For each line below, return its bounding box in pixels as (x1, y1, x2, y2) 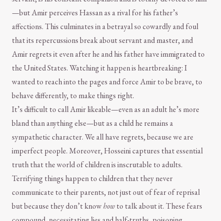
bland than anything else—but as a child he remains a (12, 118, 173, 129)
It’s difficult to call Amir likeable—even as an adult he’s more (12, 104, 199, 115)
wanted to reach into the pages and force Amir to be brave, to (12, 76, 202, 87)
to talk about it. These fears (115, 201, 202, 212)
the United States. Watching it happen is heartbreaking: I (12, 63, 187, 74)
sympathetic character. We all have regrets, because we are (12, 132, 193, 143)
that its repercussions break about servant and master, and (12, 35, 193, 46)
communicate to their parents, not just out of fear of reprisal (12, 187, 200, 198)
